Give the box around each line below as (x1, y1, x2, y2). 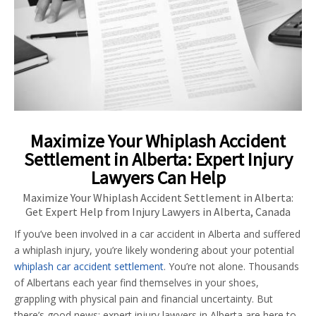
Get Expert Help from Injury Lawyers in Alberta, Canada (25, 204, 291, 219)
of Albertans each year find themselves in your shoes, (14, 275, 259, 289)
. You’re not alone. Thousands (164, 259, 299, 273)
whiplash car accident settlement (14, 259, 164, 273)
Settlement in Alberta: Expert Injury (23, 147, 293, 171)
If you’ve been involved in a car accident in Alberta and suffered (14, 226, 300, 241)
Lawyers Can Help (90, 165, 226, 189)
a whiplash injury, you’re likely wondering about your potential (14, 243, 294, 257)
